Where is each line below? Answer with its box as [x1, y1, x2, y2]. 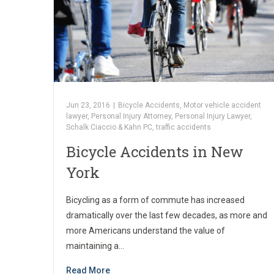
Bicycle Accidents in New [66, 141, 243, 161]
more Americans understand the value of [66, 225, 225, 235]
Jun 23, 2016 [66, 100, 110, 109]
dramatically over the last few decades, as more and [66, 210, 267, 220]
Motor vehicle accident [183, 100, 261, 109]
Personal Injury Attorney [91, 111, 171, 120]
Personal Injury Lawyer [175, 111, 250, 120]
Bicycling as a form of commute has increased [66, 194, 245, 205]
